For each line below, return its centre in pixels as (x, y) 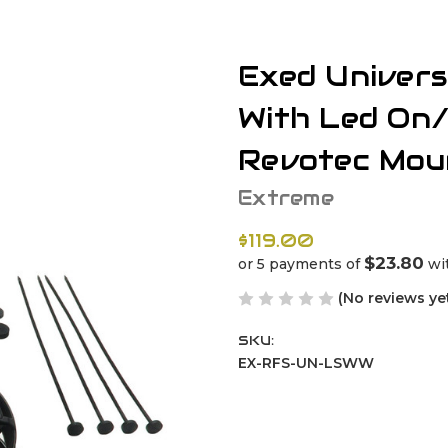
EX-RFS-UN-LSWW (306, 362)
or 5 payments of (301, 263)
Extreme (286, 197)
